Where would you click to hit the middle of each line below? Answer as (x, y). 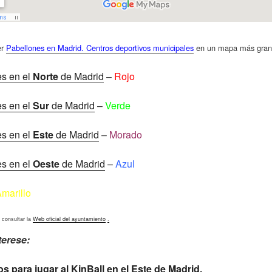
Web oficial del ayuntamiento (69, 219)
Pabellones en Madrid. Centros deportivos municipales (100, 48)
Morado (126, 135)
